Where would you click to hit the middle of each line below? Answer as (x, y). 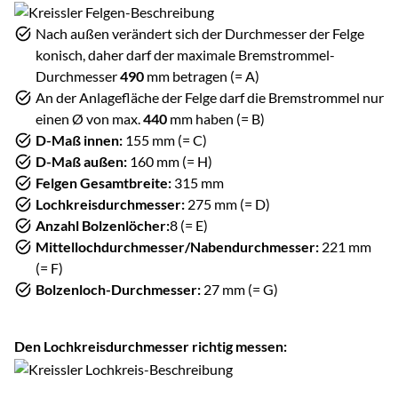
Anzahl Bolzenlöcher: (103, 225)
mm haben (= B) (216, 118)
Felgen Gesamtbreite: (103, 182)
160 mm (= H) (170, 161)
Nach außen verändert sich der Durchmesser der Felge (200, 33)
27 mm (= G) (239, 289)
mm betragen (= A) (202, 76)
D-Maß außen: (81, 161)
